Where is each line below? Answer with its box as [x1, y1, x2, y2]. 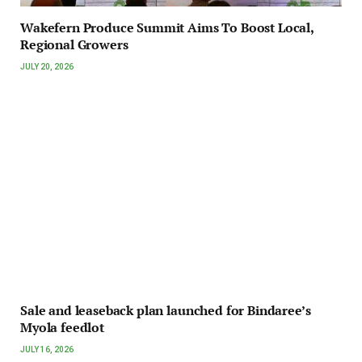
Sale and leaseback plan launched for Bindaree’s [20, 301, 311, 319]
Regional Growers [20, 36, 128, 53]
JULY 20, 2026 [20, 62, 74, 71]
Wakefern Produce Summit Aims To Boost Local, [20, 19, 314, 36]
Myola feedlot [20, 318, 104, 336]
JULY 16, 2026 [20, 344, 74, 354]
